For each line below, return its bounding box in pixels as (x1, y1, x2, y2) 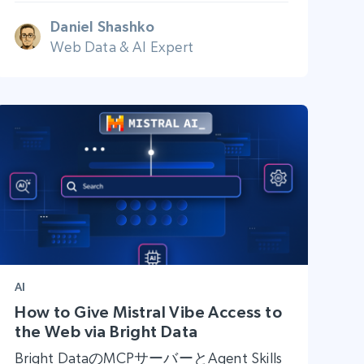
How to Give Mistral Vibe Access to (15, 303, 282, 322)
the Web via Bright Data (15, 323, 198, 341)
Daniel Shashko (50, 17, 154, 35)
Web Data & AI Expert (50, 37, 193, 55)
